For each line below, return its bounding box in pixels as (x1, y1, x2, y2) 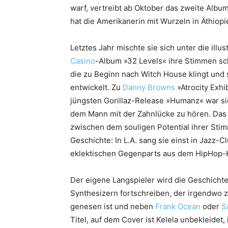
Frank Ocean (155, 202, 201, 212)
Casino (70, 56, 95, 66)
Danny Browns (123, 82, 175, 93)
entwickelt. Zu (70, 82, 123, 93)
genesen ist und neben (70, 202, 155, 212)
